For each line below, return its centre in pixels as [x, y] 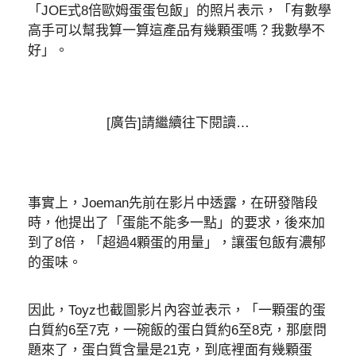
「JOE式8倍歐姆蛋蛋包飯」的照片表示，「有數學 [180, 10]
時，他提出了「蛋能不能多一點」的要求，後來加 [176, 222]
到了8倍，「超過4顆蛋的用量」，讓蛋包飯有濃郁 [177, 242]
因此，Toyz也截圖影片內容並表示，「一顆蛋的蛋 [177, 311]
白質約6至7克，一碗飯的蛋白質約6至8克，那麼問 [177, 331]
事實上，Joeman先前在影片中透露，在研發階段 [173, 203]
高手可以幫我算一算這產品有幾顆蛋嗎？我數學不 [176, 30]
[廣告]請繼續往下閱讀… [178, 122]
